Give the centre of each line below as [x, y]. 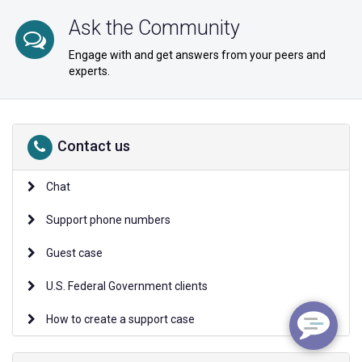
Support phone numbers [107, 220]
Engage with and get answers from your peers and [197, 55]
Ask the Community [154, 28]
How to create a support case [119, 320]
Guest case [73, 253]
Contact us [94, 146]
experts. [89, 72]
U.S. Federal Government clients [126, 286]
